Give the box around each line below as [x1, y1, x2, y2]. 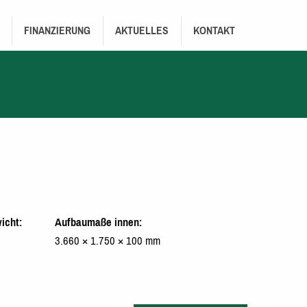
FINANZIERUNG [24, 21, 90, 41]
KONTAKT [193, 21, 235, 41]
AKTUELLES [115, 21, 169, 41]
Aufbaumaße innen [54, 211, 139, 233]
